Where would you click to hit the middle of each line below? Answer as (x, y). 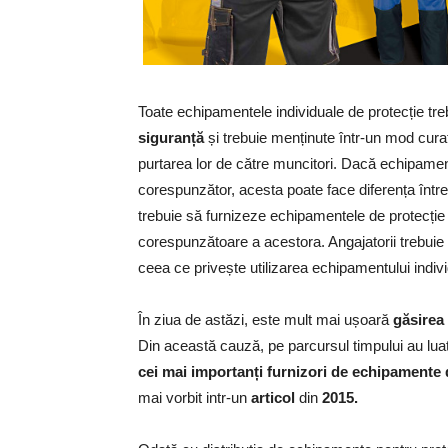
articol (275, 397)
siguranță (173, 137)
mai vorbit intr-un (194, 397)
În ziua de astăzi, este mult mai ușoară (265, 319)
